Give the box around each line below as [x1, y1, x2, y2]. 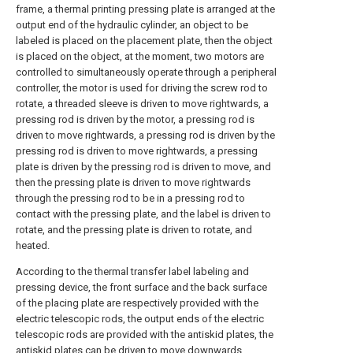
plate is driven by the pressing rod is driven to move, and [16, 161, 271, 173]
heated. [16, 240, 50, 251]
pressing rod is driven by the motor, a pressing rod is [16, 113, 255, 125]
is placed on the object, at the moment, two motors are [16, 50, 264, 62]
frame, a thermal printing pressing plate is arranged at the [16, 3, 275, 15]
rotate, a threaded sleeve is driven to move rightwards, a [16, 98, 269, 110]
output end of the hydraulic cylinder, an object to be [16, 19, 248, 31]
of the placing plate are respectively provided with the [16, 297, 258, 309]
